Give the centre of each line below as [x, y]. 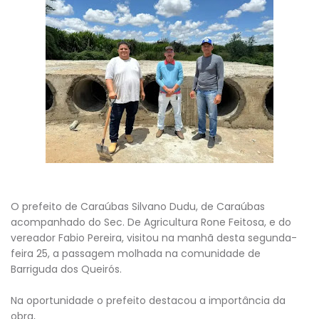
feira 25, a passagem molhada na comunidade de [136, 253]
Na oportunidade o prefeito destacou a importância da [148, 300]
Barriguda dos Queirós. [66, 269]
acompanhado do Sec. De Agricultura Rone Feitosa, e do [151, 222]
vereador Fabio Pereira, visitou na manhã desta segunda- [154, 237]
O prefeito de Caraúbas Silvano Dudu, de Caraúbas [138, 206]
